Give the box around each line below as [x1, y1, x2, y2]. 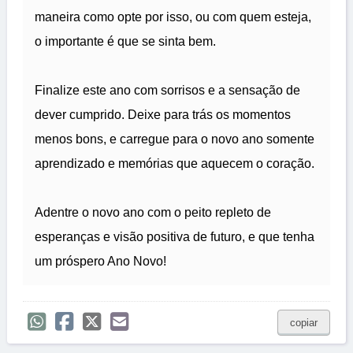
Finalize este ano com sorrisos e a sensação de [35, 84, 300, 98]
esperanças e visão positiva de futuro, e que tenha [35, 230, 314, 244]
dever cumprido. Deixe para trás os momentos [35, 108, 291, 122]
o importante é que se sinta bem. [35, 35, 216, 49]
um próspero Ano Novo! [35, 255, 166, 269]
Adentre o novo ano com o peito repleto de [35, 206, 271, 220]
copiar [290, 317, 318, 329]
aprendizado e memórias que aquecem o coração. [35, 157, 314, 171]
